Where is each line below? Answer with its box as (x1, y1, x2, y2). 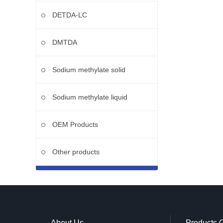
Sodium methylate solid (52, 66, 125, 74)
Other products (52, 148, 100, 156)
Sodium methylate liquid (52, 93, 127, 101)
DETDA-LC (52, 11, 87, 19)
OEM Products (52, 120, 98, 128)
